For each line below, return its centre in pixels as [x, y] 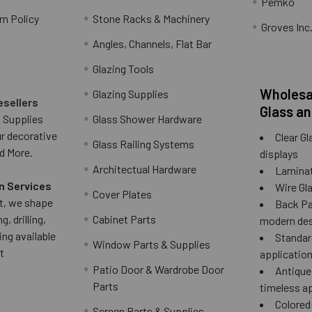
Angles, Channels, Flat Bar [153, 43]
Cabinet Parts [125, 219]
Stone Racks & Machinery [151, 18]
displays [279, 153]
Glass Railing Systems [144, 143]
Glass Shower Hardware [148, 118]
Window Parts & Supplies [152, 244]
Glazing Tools [124, 68]
